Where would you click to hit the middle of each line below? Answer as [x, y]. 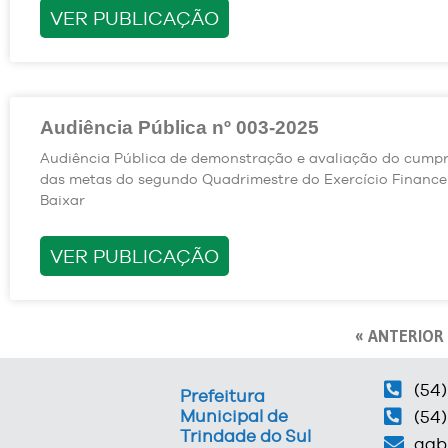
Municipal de [234, 415]
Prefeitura [223, 395]
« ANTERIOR [399, 335]
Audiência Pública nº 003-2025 [179, 127]
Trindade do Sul [246, 435]
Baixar [62, 199]
